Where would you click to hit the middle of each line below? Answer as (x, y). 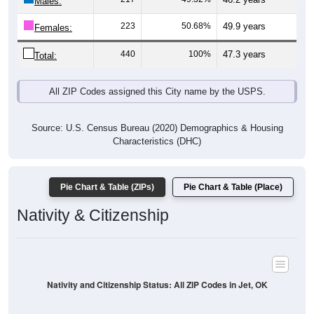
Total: (46, 56)
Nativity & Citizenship (93, 216)
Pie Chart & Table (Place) (233, 187)
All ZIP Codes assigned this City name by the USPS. (157, 92)
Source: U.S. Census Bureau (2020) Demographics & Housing (157, 128)
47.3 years (244, 55)
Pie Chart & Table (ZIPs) (107, 187)
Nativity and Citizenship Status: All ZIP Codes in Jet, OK (157, 285)
